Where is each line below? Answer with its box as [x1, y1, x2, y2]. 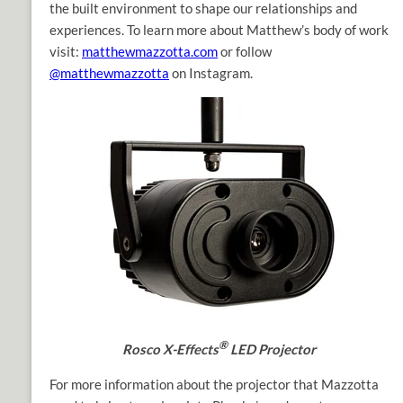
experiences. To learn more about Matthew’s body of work [49, 22, 389, 39]
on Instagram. [169, 65, 253, 82]
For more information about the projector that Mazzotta [49, 376, 379, 393]
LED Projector [228, 341, 316, 358]
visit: [49, 43, 82, 60]
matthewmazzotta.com [82, 43, 218, 60]
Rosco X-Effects [122, 341, 219, 358]
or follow [218, 43, 272, 60]
